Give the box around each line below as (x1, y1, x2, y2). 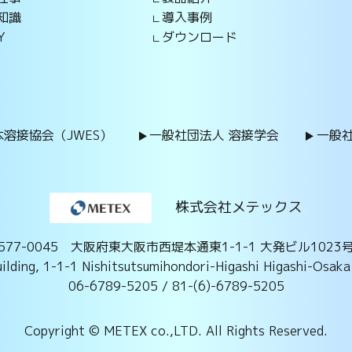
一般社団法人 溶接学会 (149, 126, 280, 144)
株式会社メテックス (175, 196, 302, 217)
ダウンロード (161, 28, 237, 46)
